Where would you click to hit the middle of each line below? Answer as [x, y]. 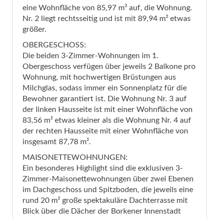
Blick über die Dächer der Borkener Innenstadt [102, 211]
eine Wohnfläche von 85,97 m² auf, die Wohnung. [107, 8]
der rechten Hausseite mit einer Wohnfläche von [105, 131]
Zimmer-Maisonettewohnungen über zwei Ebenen [108, 179]
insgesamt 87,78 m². [57, 142]
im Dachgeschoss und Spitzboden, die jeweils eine [108, 190]
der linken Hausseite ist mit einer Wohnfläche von [108, 110]
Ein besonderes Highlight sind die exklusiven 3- [103, 168]
